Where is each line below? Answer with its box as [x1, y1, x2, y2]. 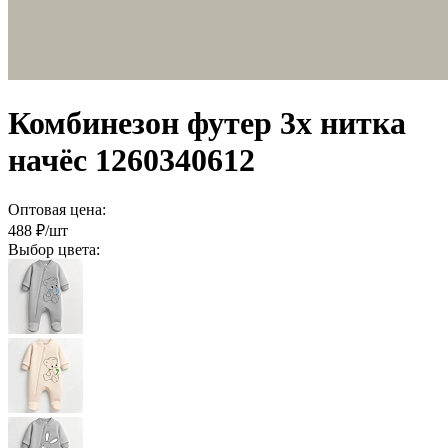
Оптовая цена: [8, 200, 106, 218]
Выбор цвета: [8, 240, 100, 258]
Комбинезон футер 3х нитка [8, 105, 406, 142]
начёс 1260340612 [8, 142, 255, 179]
